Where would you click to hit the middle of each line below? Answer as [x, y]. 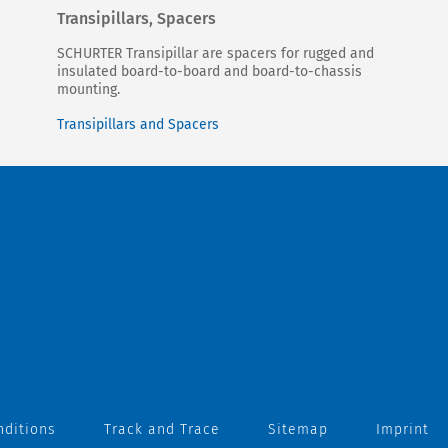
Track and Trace [162, 430]
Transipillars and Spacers [138, 125]
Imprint [402, 430]
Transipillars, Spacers [136, 19]
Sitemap [298, 430]
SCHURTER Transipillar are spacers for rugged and [215, 54]
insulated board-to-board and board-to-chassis [209, 72]
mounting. [88, 90]
